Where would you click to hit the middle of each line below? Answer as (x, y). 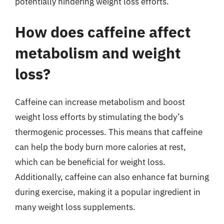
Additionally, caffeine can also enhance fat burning (112, 177)
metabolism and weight (98, 53)
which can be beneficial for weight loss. (90, 162)
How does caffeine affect (103, 32)
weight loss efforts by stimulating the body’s (99, 117)
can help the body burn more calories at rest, (100, 147)
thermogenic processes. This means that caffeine (109, 132)
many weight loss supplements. (75, 207)
